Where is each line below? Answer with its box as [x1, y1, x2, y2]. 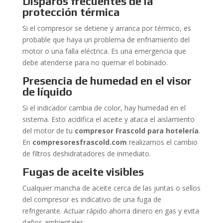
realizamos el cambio [126, 137, 198, 147]
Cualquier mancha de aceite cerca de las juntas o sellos [22, 183, 201, 193]
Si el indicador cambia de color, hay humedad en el [22, 103, 186, 112]
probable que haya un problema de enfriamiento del [22, 35, 190, 44]
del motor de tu [22, 126, 75, 135]
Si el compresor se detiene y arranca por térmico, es [22, 23, 191, 33]
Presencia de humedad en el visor [22, 74, 192, 87]
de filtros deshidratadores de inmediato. [22, 149, 151, 158]
